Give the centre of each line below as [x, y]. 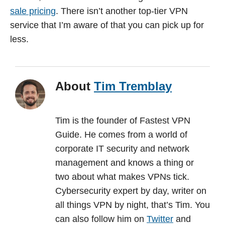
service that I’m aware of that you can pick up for [107, 25]
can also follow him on [101, 219]
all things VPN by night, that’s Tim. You [133, 205]
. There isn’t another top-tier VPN [122, 11]
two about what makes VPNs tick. [122, 177]
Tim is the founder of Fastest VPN [123, 120]
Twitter [160, 219]
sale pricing [33, 11]
